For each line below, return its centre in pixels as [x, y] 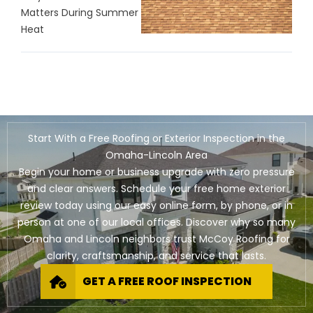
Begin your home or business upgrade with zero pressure [156, 172]
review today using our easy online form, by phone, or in [156, 206]
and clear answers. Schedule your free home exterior [156, 189]
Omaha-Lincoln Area [156, 155]
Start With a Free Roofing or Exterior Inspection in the [156, 139]
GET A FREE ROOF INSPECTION [167, 282]
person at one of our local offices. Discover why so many [156, 223]
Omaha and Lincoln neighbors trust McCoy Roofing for [156, 239]
